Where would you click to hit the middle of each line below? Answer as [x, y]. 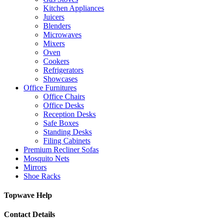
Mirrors [35, 167]
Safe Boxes [61, 123]
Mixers [54, 43]
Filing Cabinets [67, 140]
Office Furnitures [50, 87]
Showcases [60, 79]
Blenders [57, 26]
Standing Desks [68, 132]
